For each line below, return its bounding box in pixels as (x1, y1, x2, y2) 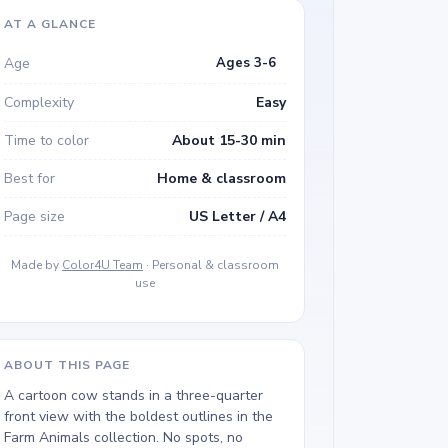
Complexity (4, 93, 74, 112)
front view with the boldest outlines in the (4, 407, 273, 426)
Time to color (4, 131, 89, 150)
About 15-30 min (172, 131, 286, 150)
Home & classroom (157, 169, 286, 188)
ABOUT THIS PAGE (4, 357, 131, 373)
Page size (4, 207, 65, 226)
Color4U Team (62, 257, 143, 273)
